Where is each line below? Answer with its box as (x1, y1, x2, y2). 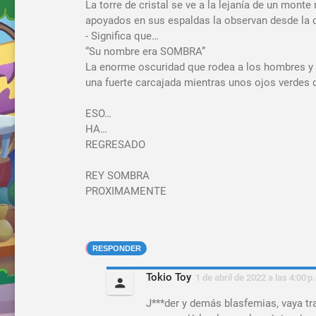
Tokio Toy (146, 270, 191, 284)
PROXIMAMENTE (85, 184, 166, 197)
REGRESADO (85, 138, 145, 151)
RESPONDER (92, 243, 141, 253)
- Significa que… (85, 29, 159, 42)
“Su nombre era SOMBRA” (85, 44, 205, 58)
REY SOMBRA (85, 169, 150, 182)
